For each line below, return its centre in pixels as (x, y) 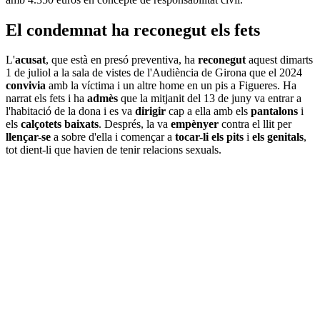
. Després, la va (135, 124)
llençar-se (28, 137)
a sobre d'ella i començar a (113, 137)
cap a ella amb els (210, 111)
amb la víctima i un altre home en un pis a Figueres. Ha (171, 86)
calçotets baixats (60, 124)
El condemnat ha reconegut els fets (133, 30)
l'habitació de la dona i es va (70, 111)
